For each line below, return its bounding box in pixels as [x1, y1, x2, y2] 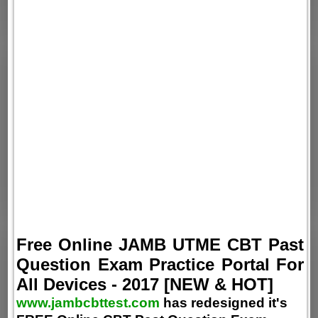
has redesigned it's [160, 295, 288, 310]
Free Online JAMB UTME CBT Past [16, 234, 304, 254]
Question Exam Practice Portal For [16, 254, 304, 274]
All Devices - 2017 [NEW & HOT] [16, 274, 274, 294]
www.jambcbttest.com [16, 295, 160, 310]
